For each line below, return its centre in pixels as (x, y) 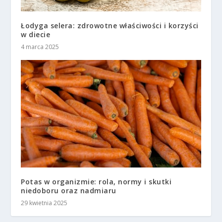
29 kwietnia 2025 (44, 203)
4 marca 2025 (40, 47)
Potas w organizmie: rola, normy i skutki (96, 182)
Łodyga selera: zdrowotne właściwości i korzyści (110, 25)
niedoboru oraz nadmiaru (69, 191)
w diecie (36, 34)
